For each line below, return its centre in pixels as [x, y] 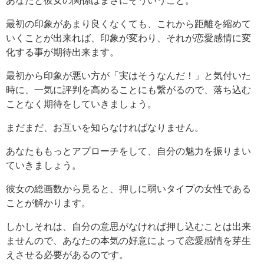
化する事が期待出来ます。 [62, 52]
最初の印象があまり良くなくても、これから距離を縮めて [128, 23]
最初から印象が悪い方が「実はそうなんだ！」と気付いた [128, 75]
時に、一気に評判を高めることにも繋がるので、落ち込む [128, 89]
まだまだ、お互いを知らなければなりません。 [105, 127]
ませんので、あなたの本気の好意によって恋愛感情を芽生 [128, 240]
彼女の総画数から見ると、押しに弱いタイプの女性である [128, 188]
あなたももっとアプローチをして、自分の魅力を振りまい [128, 151]
